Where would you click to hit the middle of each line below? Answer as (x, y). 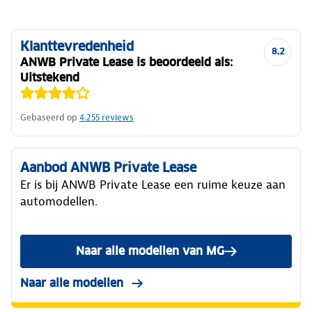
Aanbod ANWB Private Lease (108, 167)
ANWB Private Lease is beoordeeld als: (126, 62)
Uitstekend (50, 77)
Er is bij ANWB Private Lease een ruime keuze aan (153, 184)
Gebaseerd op (49, 117)
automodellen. (59, 201)
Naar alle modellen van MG (150, 251)
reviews (117, 117)
